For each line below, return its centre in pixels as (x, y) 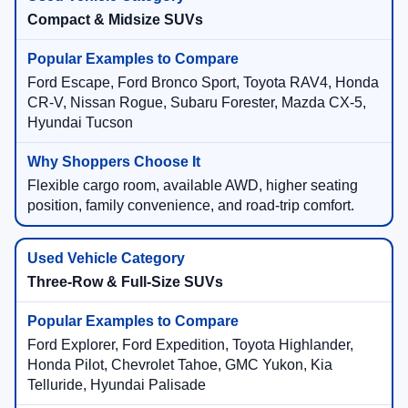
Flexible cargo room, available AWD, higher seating (193, 186)
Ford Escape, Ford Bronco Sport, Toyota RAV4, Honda (203, 83)
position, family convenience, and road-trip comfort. (191, 206)
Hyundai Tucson (80, 123)
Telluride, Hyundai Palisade (117, 385)
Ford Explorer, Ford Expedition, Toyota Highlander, (190, 345)
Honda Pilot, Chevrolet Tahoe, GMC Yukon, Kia (180, 365)
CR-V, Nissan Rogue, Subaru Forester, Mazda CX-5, (197, 103)
